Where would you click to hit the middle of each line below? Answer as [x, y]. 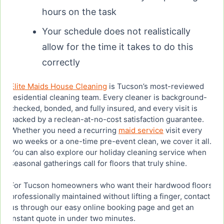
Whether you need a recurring [64, 130]
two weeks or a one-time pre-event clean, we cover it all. [111, 141]
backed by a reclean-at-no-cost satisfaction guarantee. [107, 119]
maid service [141, 130]
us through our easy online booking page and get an [102, 207]
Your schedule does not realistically [116, 31]
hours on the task [79, 12]
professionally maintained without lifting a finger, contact [110, 196]
